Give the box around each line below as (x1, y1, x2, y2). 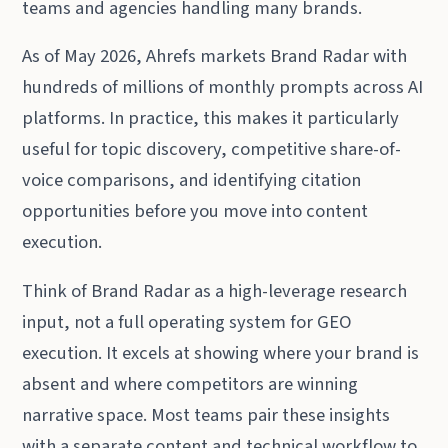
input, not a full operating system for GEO (22, 309, 353, 336)
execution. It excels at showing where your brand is (22, 340, 420, 367)
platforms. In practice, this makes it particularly (22, 105, 400, 132)
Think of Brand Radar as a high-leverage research (22, 278, 408, 305)
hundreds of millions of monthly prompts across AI (22, 74, 424, 101)
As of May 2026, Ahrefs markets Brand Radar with (22, 43, 408, 70)
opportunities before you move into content (22, 198, 369, 225)
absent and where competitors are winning (22, 371, 359, 398)
